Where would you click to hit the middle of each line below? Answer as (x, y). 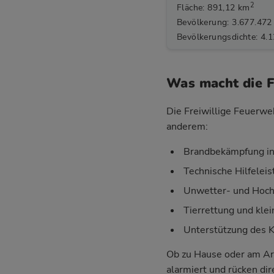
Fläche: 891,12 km (213, 8)
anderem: (187, 126)
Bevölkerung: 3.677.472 (224, 22)
